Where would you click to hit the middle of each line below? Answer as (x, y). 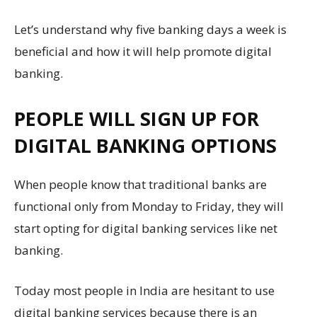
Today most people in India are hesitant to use (144, 290)
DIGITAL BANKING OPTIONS (145, 145)
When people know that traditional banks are (140, 184)
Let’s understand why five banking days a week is (150, 29)
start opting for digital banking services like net (146, 228)
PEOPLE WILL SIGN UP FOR (137, 119)
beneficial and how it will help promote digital (143, 51)
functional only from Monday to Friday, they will (149, 206)
